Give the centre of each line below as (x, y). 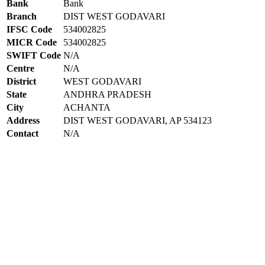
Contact (22, 133)
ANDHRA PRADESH (107, 94)
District (21, 81)
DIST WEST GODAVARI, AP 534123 (138, 120)
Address (23, 120)
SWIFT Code (34, 55)
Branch (22, 16)
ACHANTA (87, 107)
